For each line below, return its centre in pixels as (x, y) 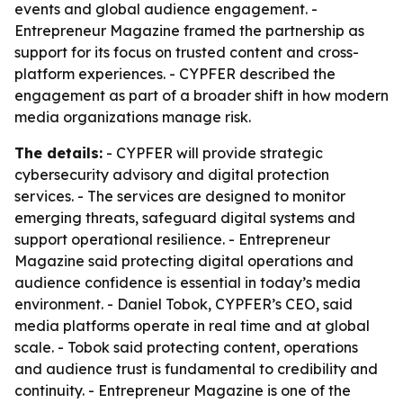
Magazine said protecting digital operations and (184, 261)
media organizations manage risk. (133, 117)
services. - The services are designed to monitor (180, 196)
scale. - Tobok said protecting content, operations (186, 347)
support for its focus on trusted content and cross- (187, 52)
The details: (58, 153)
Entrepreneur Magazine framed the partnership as (189, 31)
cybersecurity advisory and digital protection (172, 175)
